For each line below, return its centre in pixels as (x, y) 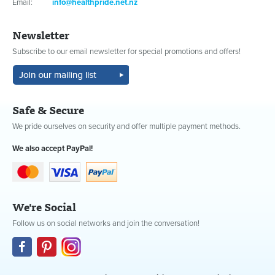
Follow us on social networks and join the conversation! (106, 223)
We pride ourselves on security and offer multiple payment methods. (126, 126)
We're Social (44, 206)
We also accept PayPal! (52, 148)
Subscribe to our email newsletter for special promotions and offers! (126, 51)
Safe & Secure (48, 109)
